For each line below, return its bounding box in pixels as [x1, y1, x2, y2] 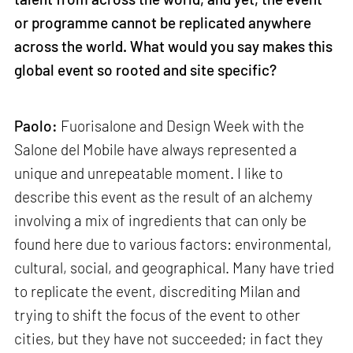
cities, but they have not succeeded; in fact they [14, 329, 324, 348]
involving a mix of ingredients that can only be [14, 211, 307, 230]
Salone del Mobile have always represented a [14, 140, 298, 159]
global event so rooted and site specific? [14, 60, 277, 79]
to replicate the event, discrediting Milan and [14, 282, 301, 301]
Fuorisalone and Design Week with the [61, 117, 305, 136]
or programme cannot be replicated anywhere [14, 13, 312, 32]
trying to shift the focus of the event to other [14, 306, 301, 325]
